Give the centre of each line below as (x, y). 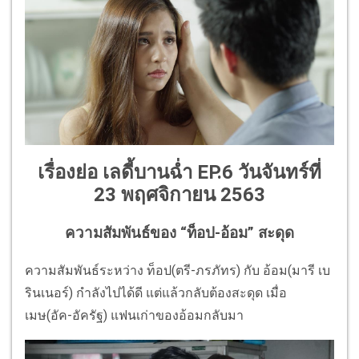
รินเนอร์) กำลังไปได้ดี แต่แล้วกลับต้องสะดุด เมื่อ (156, 292)
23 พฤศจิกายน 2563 (179, 195)
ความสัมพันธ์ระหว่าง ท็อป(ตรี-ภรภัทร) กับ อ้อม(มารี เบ (177, 270)
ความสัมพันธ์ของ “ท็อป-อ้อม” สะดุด (179, 233)
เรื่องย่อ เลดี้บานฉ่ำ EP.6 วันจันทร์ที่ (179, 173)
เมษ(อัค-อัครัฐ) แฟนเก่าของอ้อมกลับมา (134, 315)
